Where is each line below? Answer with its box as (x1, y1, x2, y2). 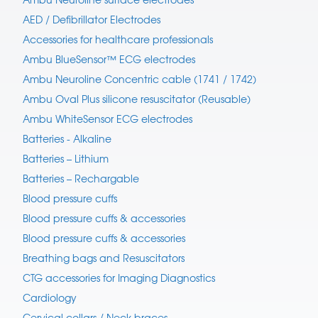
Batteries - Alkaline (23, 131, 111, 146)
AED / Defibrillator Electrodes (23, 12, 160, 27)
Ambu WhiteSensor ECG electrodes (23, 111, 192, 126)
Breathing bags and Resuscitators (23, 251, 185, 265)
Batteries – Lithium (23, 151, 109, 166)
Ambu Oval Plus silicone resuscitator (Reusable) (23, 92, 251, 106)
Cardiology (23, 290, 77, 305)
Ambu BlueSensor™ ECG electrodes (23, 52, 195, 67)
